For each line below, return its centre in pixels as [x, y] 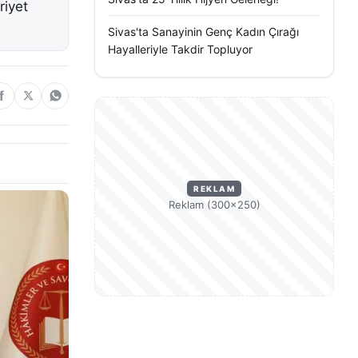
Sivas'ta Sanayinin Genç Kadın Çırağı [203, 32]
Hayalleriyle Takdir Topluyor [180, 49]
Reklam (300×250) [214, 205]
